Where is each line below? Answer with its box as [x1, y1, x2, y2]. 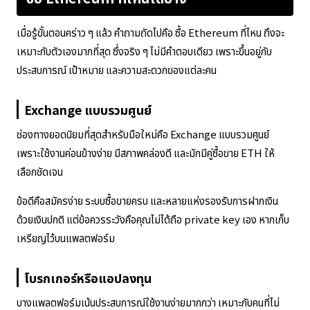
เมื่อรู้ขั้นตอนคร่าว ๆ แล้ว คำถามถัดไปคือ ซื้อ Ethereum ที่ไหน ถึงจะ [17, 24, 284, 39]
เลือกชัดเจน [17, 163, 63, 179]
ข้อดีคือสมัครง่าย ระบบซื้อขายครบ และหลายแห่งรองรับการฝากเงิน [17, 192, 278, 208]
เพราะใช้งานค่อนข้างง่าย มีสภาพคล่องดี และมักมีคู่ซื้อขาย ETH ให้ [17, 145, 275, 160]
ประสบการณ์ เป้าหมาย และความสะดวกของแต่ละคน [17, 62, 217, 77]
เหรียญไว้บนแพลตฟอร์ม [17, 230, 115, 245]
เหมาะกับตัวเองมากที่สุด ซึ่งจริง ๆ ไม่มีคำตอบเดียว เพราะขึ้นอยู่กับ [17, 43, 272, 58]
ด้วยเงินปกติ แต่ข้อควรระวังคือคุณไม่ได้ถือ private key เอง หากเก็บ [17, 211, 289, 226]
